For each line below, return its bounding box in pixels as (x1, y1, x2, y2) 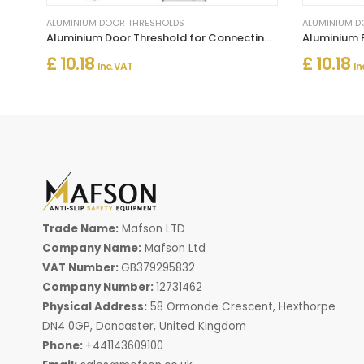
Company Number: (42, 279, 156, 295)
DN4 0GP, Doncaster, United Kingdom (42, 318, 246, 334)
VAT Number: (42, 259, 121, 275)
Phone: (42, 337, 85, 353)
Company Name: (42, 240, 141, 256)
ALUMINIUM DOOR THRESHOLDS (46, 15, 184, 29)
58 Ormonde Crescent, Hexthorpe (147, 298, 336, 314)
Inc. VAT (97, 58, 133, 73)
